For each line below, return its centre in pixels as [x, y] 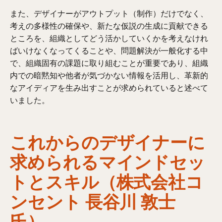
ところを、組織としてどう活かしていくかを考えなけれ [109, 38]
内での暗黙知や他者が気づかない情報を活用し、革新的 [109, 75]
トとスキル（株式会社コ [107, 181]
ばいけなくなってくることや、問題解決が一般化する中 [109, 50]
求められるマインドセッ [108, 161]
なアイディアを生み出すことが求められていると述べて [109, 87]
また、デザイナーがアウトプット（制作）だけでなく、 [109, 13]
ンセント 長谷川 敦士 [93, 200]
